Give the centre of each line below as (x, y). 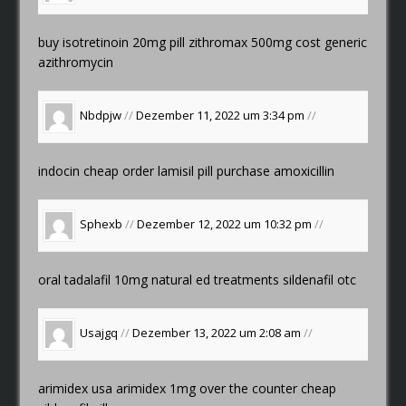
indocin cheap (81, 170)
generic (344, 42)
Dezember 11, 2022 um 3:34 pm (222, 116)
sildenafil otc (318, 279)
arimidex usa (77, 388)
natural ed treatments (216, 279)
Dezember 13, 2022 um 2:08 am (218, 333)
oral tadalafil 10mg (95, 279)
